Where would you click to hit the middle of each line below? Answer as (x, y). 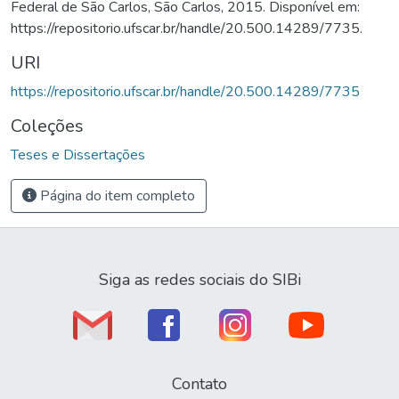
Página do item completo (116, 195)
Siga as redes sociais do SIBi (199, 280)
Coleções (47, 126)
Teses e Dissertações (78, 155)
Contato (199, 384)
